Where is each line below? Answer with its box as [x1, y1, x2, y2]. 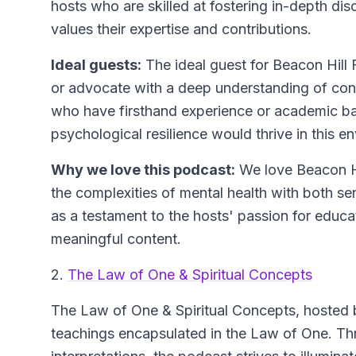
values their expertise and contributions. [51, 21, 311, 38]
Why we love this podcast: [51, 161, 235, 179]
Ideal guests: [51, 56, 141, 74]
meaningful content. [51, 230, 181, 248]
